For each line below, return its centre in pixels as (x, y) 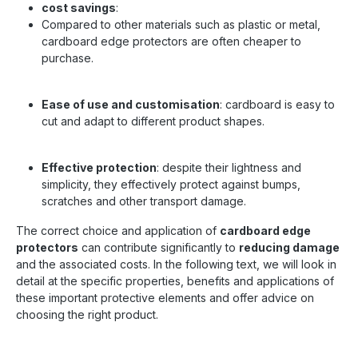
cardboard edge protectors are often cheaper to (171, 41)
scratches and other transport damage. (144, 201)
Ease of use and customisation (131, 104)
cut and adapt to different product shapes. (153, 121)
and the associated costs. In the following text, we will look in (176, 264)
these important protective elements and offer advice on (165, 297)
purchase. (68, 58)
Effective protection (99, 167)
